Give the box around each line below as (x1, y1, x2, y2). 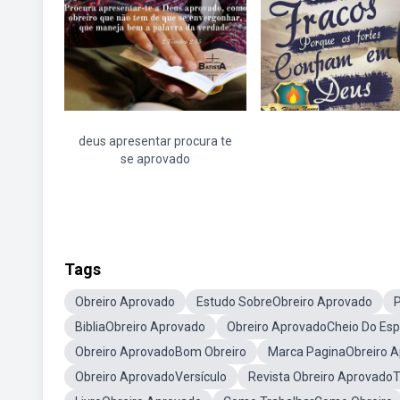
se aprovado (121, 152, 190, 166)
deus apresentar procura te (79, 134, 232, 148)
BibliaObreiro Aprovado (75, 320, 205, 334)
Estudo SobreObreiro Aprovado (196, 295, 372, 309)
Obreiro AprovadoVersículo (75, 370, 227, 384)
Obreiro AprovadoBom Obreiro (75, 345, 246, 359)
